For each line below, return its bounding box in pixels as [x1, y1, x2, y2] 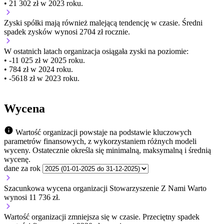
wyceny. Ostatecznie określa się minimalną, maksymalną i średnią [4, 146, 211, 155]
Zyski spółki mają [4, 18, 62, 27]
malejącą [89, 18, 117, 27]
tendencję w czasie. [117, 18, 182, 27]
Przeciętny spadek [142, 212, 199, 221]
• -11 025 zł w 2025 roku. [4, 56, 85, 65]
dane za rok [4, 164, 40, 173]
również [62, 18, 87, 27]
